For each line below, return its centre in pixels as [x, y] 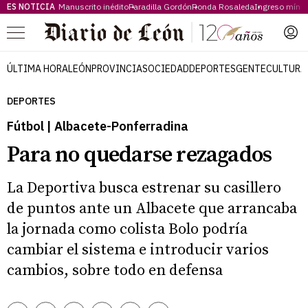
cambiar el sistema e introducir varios [138, 250]
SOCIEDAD [166, 68]
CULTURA [286, 68]
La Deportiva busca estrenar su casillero [144, 188]
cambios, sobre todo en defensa [115, 270]
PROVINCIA [117, 68]
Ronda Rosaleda [223, 7]
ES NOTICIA [31, 7]
